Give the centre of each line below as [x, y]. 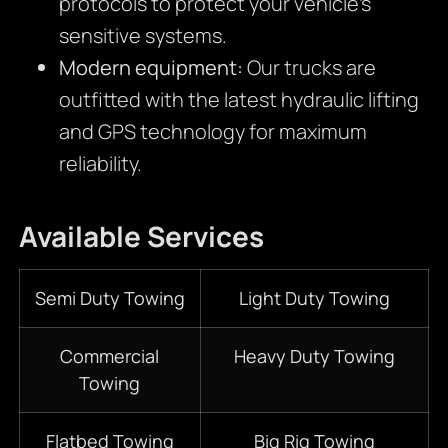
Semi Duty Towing [109, 298]
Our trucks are [309, 68]
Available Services [141, 236]
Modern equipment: [150, 68]
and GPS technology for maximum [212, 132]
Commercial [110, 356]
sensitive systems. [142, 36]
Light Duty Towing [314, 298]
